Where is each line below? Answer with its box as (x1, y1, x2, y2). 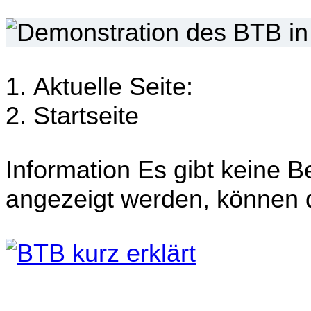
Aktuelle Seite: (33, 72, 207, 101)
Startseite (33, 101, 139, 130)
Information (6, 155, 131, 184)
